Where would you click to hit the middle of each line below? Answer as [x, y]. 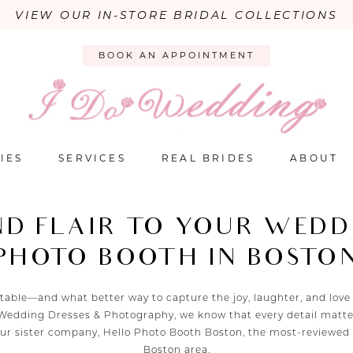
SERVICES [92, 158]
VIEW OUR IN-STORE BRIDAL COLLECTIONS [176, 15]
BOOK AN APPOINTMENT [176, 56]
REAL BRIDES [208, 158]
